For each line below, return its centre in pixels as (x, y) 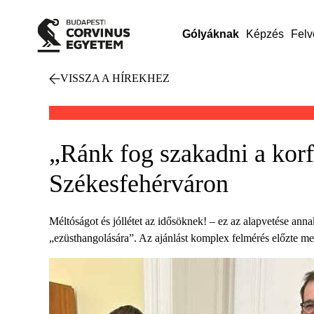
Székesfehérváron (139, 184)
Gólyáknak (210, 34)
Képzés (265, 34)
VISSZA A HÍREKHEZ (115, 78)
